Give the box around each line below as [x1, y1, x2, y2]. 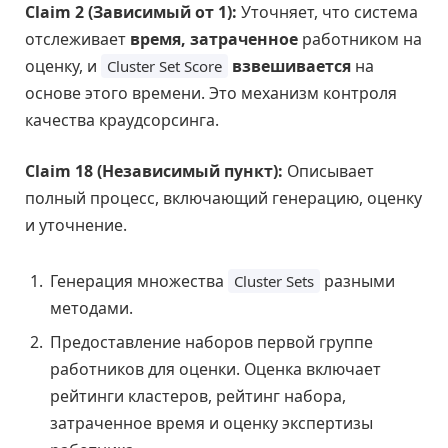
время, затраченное [130, 27, 298, 50]
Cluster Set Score [107, 55, 222, 76]
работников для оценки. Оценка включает [50, 357, 381, 380]
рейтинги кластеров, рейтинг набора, [50, 384, 346, 407]
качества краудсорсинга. [25, 108, 219, 131]
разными [320, 269, 395, 292]
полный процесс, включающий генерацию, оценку [25, 187, 422, 210]
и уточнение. [25, 214, 127, 237]
